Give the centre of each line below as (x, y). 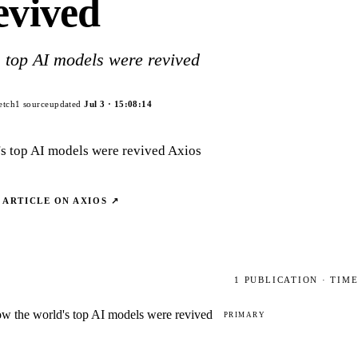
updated (67, 104)
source (36, 104)
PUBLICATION (281, 280)
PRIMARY (245, 315)
